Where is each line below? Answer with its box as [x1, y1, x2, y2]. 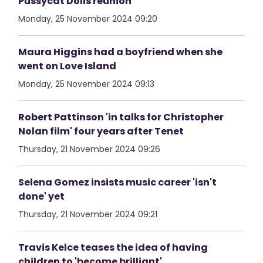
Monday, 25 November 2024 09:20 [18, 13, 158, 25]
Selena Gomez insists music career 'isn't [18, 176, 217, 189]
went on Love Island [18, 59, 117, 73]
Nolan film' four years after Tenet [18, 124, 184, 138]
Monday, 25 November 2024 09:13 [18, 78, 155, 90]
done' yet [18, 190, 65, 203]
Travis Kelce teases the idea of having [18, 241, 208, 254]
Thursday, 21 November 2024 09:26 [18, 143, 161, 155]
